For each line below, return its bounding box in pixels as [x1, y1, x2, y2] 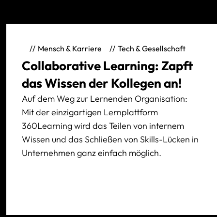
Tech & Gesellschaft [118, 44, 186, 54]
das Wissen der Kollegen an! [22, 75, 182, 91]
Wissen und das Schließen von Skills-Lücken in [22, 133, 199, 145]
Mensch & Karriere [38, 44, 102, 54]
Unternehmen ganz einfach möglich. [22, 147, 164, 158]
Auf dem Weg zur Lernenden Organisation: [22, 93, 188, 104]
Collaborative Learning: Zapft [22, 57, 193, 74]
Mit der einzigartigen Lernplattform [22, 106, 158, 118]
